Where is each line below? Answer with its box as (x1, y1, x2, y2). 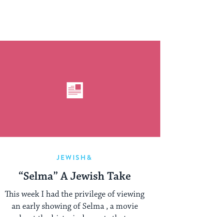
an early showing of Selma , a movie (11, 201, 138, 212)
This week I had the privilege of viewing (5, 188, 145, 200)
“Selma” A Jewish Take (18, 170, 131, 184)
